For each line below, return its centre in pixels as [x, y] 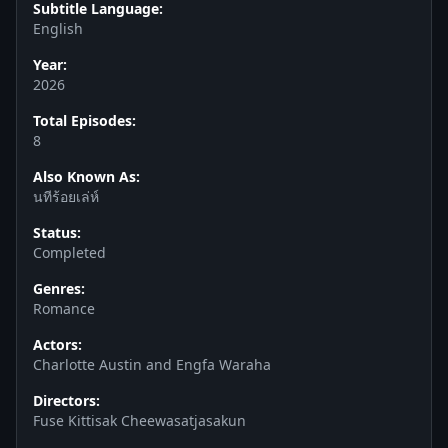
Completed [69, 252]
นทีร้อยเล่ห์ [66, 196]
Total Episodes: [84, 120]
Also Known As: [86, 176]
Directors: [66, 400]
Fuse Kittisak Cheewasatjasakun [139, 420]
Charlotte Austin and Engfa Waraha [152, 364]
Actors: [57, 344]
